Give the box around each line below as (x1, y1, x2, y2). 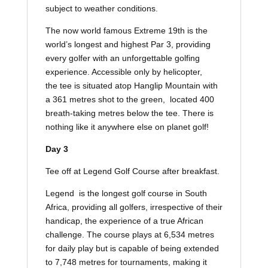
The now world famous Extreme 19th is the (45, 25, 208, 35)
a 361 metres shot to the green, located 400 (45, 94, 214, 104)
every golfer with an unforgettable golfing (45, 53, 200, 63)
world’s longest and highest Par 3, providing (45, 39, 211, 49)
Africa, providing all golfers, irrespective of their (45, 202, 223, 212)
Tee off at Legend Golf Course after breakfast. (45, 166, 220, 176)
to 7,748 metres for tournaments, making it (45, 257, 207, 267)
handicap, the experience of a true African (45, 215, 203, 226)
